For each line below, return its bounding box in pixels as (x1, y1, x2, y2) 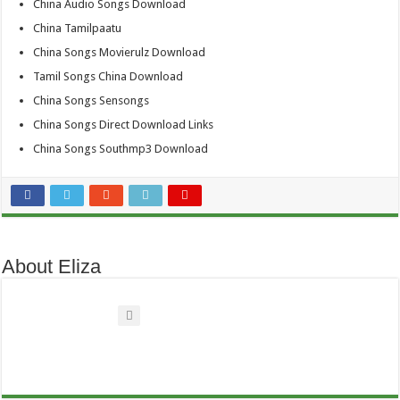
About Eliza (2, 255, 102, 279)
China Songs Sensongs (33, 94, 150, 108)
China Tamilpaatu (33, 21, 122, 36)
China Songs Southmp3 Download (33, 142, 209, 156)
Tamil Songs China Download (33, 70, 184, 84)
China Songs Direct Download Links (33, 118, 214, 132)
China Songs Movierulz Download (33, 46, 206, 60)
